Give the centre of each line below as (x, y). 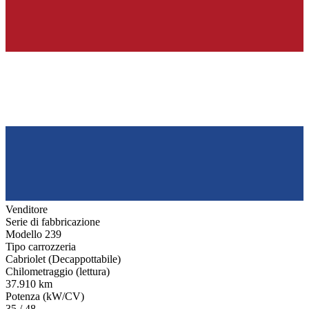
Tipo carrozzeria (41, 247)
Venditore (27, 210)
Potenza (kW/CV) (45, 297)
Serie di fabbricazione (53, 222)
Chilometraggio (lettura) (58, 272)
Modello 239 (33, 235)
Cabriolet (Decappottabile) (63, 259)
